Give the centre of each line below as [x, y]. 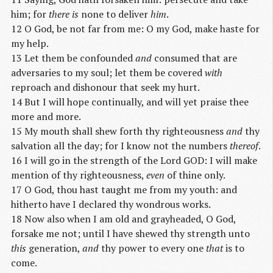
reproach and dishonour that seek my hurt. [105, 87]
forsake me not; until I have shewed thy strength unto [130, 233]
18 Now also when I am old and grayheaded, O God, [123, 218]
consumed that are [194, 58]
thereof [244, 145]
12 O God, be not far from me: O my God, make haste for [135, 28]
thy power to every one [152, 248]
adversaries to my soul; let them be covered [108, 72]
